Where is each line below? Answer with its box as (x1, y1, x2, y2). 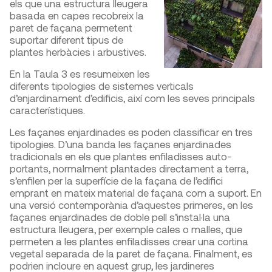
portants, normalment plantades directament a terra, (10, 162, 248, 175)
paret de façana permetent (10, 21, 132, 34)
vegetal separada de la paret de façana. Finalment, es (10, 247, 253, 260)
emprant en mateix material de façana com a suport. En (10, 186, 262, 199)
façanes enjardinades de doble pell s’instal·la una (10, 211, 230, 223)
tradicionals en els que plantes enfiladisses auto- (10, 150, 232, 163)
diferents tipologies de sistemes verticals (10, 80, 194, 92)
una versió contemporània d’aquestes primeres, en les (10, 199, 253, 211)
